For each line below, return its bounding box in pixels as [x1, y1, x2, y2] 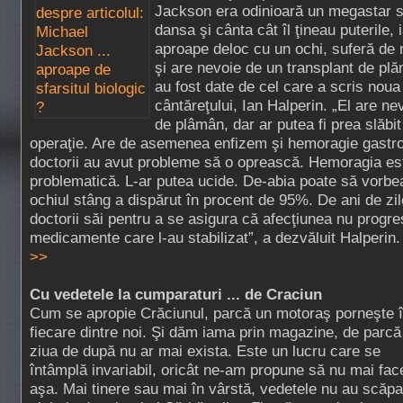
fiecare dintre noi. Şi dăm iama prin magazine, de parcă [30, 323, 401, 341]
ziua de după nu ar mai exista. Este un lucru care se [30, 342, 381, 360]
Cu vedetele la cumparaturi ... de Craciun [30, 285, 322, 303]
